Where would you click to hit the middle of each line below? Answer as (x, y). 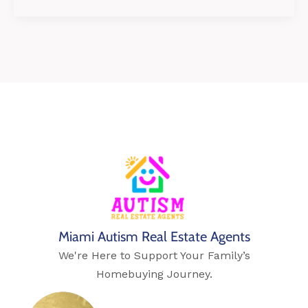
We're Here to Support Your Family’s (154, 256)
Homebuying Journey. (154, 274)
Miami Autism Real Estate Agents (154, 237)
